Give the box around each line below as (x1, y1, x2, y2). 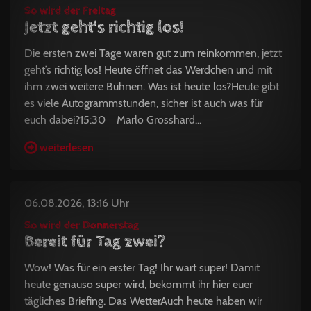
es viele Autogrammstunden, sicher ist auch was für (24, 96, 263, 110)
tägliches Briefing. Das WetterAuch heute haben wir (24, 294, 262, 308)
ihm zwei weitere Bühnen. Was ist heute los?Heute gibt (24, 79, 279, 93)
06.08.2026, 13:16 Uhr (24, 196, 129, 210)
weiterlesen (40, 140, 94, 154)
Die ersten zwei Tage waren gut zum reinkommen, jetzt (24, 46, 282, 60)
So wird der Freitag (24, 3, 116, 17)
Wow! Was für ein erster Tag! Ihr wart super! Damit (24, 260, 260, 274)
